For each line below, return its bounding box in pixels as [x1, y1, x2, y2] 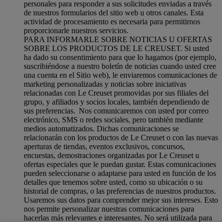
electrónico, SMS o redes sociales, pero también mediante [24, 115, 203, 124]
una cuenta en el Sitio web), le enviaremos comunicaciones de [24, 70, 217, 79]
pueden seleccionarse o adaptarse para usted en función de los [24, 168, 216, 177]
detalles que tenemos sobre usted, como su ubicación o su [24, 177, 203, 186]
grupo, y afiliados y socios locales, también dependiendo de [24, 97, 209, 106]
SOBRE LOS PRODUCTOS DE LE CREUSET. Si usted [24, 44, 209, 53]
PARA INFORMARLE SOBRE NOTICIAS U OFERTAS [24, 35, 212, 44]
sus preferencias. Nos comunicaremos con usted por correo [24, 106, 209, 115]
